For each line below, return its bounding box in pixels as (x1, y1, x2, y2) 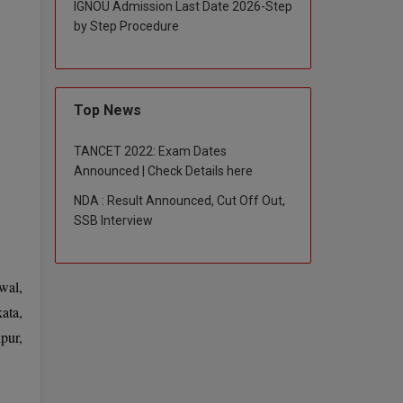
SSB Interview (74, 212, 153, 228)
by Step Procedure (74, 18, 179, 33)
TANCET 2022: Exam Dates (74, 143, 227, 158)
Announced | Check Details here (74, 163, 253, 178)
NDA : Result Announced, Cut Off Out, (74, 193, 285, 208)
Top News (74, 101, 141, 119)
